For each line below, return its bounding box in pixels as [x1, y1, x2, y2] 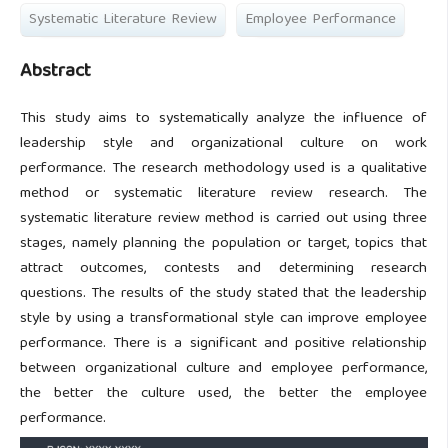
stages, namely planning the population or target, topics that [20, 231, 427, 257]
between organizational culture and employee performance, [20, 356, 427, 382]
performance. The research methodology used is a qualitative [20, 156, 427, 182]
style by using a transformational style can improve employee [20, 306, 427, 332]
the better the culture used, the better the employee [20, 381, 427, 407]
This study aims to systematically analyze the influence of [20, 106, 427, 132]
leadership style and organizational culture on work [20, 131, 427, 157]
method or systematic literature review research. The [20, 181, 427, 207]
